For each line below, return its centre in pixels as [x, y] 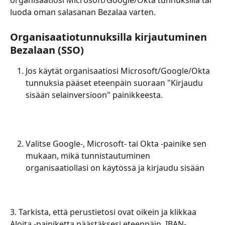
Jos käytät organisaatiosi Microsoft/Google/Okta [119, 71]
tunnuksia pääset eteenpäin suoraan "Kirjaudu [115, 83]
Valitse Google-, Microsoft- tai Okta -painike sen [117, 143]
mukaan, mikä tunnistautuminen [89, 155]
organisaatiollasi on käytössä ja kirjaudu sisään [115, 167]
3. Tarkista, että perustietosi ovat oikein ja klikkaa [104, 212]
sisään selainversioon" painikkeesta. [94, 95]
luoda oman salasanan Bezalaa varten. [84, 12]
